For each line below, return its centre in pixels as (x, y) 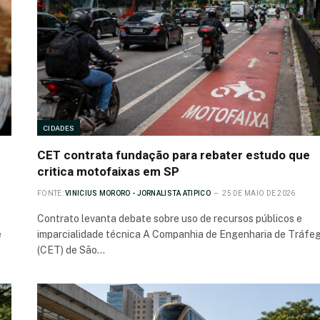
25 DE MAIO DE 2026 (259, 193)
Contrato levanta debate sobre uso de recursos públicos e (170, 218)
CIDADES (59, 127)
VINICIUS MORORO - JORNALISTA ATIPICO (138, 193)
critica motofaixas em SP (108, 171)
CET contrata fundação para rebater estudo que (174, 155)
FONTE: (50, 193)
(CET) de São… (71, 250)
